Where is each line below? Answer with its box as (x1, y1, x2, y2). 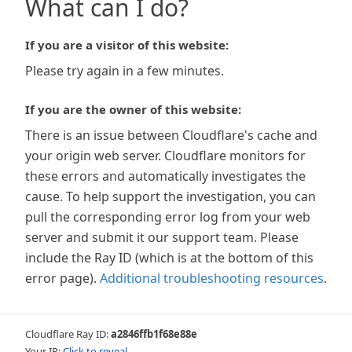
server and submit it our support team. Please (25, 229, 299, 246)
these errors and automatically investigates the (25, 167, 306, 185)
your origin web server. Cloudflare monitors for (25, 147, 306, 164)
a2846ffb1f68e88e (111, 327, 197, 341)
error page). (25, 269, 97, 287)
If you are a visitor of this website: (25, 37, 229, 53)
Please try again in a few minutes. (25, 62, 224, 79)
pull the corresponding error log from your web (25, 208, 310, 225)
